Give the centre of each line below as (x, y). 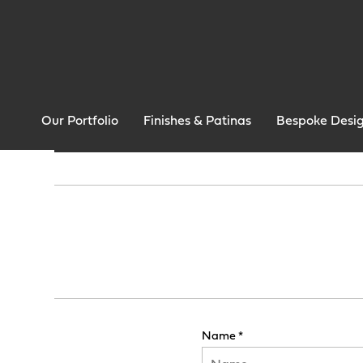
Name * (222, 337)
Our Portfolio (80, 122)
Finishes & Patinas (197, 122)
